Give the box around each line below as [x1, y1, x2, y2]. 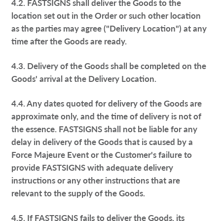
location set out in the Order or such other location [11, 9, 201, 22]
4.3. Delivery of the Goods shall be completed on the [11, 60, 207, 72]
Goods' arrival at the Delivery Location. [11, 73, 157, 85]
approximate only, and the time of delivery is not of [11, 110, 202, 122]
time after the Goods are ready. [11, 35, 127, 47]
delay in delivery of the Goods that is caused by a [11, 136, 193, 148]
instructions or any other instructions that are [11, 174, 181, 186]
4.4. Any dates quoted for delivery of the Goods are [11, 97, 202, 110]
